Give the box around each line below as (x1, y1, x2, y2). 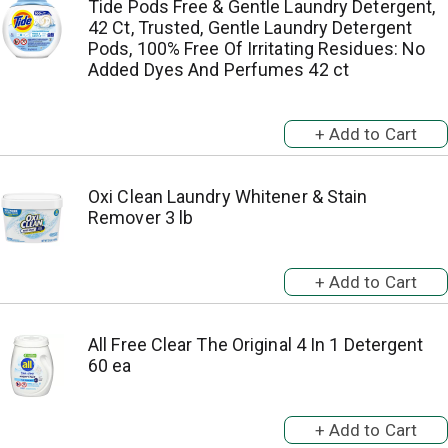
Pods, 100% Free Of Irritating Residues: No (88, 38, 426, 59)
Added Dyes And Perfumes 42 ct (88, 59, 349, 80)
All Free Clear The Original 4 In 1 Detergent (88, 334, 424, 355)
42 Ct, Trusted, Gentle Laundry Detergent (88, 17, 413, 38)
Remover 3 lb (88, 207, 194, 228)
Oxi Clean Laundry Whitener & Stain (88, 186, 368, 207)
